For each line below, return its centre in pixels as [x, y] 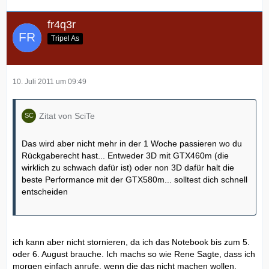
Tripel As [65, 38]
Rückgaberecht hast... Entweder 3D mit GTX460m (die [125, 155]
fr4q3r [62, 24]
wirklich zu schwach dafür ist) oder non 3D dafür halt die [128, 167]
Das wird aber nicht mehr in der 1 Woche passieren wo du [132, 143]
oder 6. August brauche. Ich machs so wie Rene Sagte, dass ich [134, 254]
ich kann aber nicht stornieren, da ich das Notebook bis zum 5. [131, 242]
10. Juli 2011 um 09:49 [50, 81]
